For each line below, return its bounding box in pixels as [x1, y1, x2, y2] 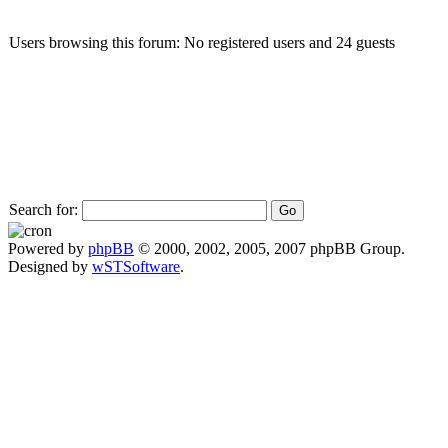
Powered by [8, 239, 88, 257]
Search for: [9, 200, 78, 218]
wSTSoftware [92, 257, 180, 275]
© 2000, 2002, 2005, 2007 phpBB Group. [134, 239, 405, 257]
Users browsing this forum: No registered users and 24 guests [9, 33, 395, 51]
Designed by [8, 257, 92, 275]
